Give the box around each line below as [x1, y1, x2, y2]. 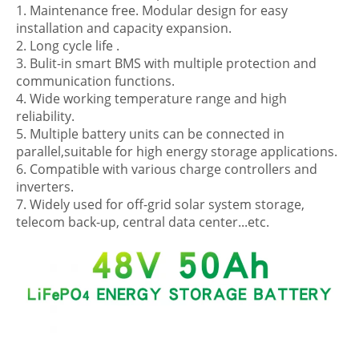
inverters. [16, 178, 74, 196]
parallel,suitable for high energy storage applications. [16, 143, 337, 160]
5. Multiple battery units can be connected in [16, 125, 284, 143]
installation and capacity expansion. [16, 19, 232, 37]
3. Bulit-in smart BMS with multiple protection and [16, 54, 317, 72]
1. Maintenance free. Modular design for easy [16, 2, 288, 19]
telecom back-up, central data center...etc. [16, 213, 269, 231]
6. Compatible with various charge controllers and [16, 160, 317, 178]
